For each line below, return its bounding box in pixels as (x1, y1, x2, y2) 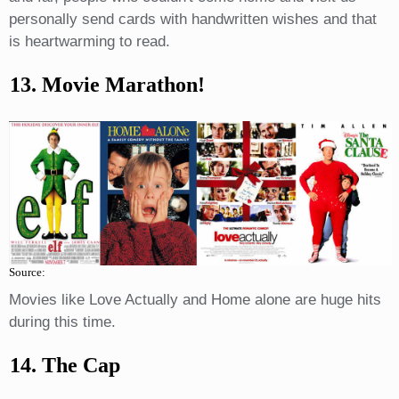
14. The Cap (9, 354, 120, 378)
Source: (8, 265, 45, 280)
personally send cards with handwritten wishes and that (8, 11, 377, 28)
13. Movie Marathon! (9, 73, 205, 97)
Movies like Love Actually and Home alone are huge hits (8, 291, 381, 309)
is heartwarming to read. (8, 33, 170, 51)
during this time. (8, 313, 116, 331)
